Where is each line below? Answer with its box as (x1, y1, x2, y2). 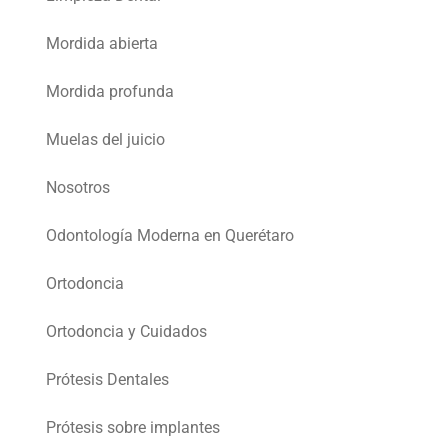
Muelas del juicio (46, 130, 165, 150)
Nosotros (46, 178, 110, 198)
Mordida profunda (46, 82, 174, 102)
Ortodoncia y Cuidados (46, 322, 207, 342)
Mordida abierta (46, 34, 158, 54)
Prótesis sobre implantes (46, 418, 220, 438)
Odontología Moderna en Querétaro (46, 226, 294, 246)
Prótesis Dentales (46, 370, 169, 390)
